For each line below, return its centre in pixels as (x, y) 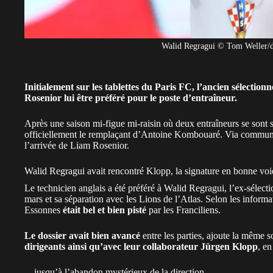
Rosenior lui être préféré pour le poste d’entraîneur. (131, 97)
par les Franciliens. (183, 210)
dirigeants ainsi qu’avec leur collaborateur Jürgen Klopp (141, 246)
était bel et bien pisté (105, 210)
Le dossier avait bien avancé (82, 235)
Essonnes (44, 210)
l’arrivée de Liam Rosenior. (78, 145)
